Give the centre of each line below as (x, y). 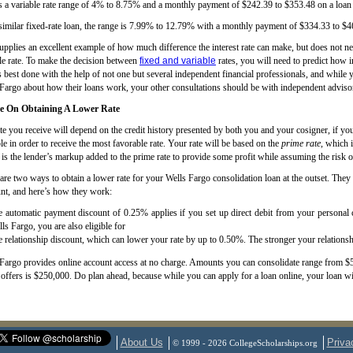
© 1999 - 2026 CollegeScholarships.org (245, 343)
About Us (141, 342)
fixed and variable (178, 61)
